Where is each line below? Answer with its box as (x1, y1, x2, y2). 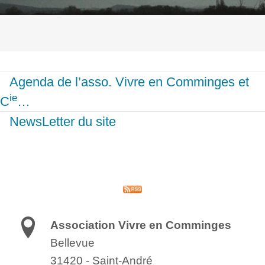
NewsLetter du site (9, 114, 116, 130)
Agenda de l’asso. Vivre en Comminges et (9, 75, 249, 90)
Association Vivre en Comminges (50, 218, 232, 231)
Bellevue (50, 236, 95, 249)
